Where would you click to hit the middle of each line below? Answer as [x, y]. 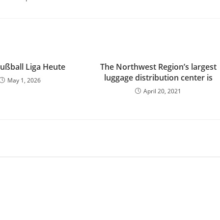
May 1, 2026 [24, 80]
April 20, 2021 [163, 91]
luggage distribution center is [158, 78]
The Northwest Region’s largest [158, 67]
